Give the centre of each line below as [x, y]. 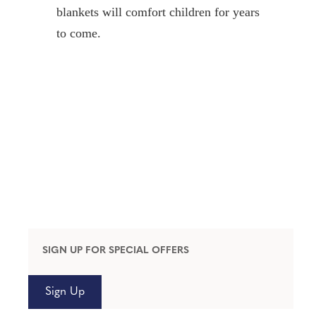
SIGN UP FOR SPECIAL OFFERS [115, 250]
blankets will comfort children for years [158, 12]
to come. [78, 33]
